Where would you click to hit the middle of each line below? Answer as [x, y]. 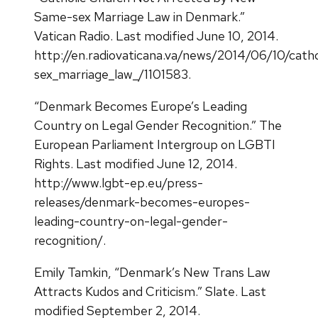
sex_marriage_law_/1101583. [113, 74]
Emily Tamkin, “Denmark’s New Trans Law [152, 272]
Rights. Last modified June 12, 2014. [136, 163]
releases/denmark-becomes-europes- [142, 202]
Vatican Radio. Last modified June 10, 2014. [156, 35]
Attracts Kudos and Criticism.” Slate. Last [150, 291]
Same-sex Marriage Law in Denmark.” [139, 16]
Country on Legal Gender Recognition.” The [158, 125]
